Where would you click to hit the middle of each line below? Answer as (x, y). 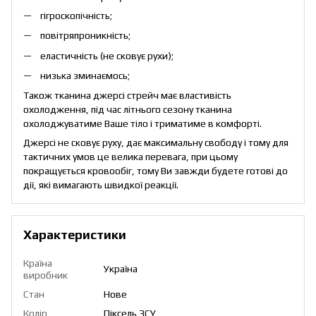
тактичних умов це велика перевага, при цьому (130, 157)
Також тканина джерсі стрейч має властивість (127, 96)
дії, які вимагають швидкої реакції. (102, 185)
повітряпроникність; (85, 36)
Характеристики (75, 235)
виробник (45, 275)
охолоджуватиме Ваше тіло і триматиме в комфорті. (142, 124)
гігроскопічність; (76, 15)
